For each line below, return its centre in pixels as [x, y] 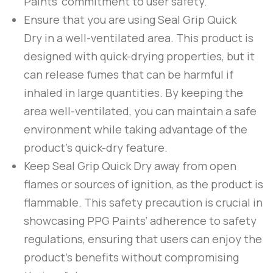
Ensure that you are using [91, 20]
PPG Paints [116, 221]
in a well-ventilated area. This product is [148, 38]
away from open [194, 166]
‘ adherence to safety [201, 221]
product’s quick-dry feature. [96, 148]
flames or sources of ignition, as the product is [144, 184]
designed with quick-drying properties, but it [139, 56]
